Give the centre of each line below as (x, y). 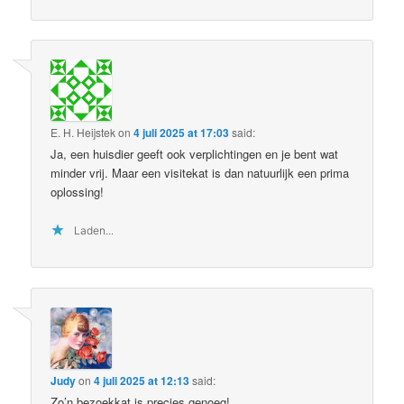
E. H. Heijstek (83, 133)
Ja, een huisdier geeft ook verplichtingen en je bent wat (195, 154)
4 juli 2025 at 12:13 (142, 380)
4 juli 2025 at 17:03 (182, 133)
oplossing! (78, 192)
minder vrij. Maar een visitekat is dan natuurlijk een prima (200, 173)
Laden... (94, 231)
